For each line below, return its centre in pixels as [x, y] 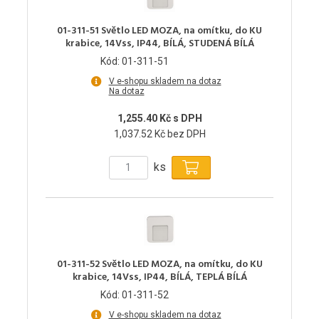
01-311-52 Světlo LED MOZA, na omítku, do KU [159, 264]
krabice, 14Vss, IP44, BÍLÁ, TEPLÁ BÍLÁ [159, 277]
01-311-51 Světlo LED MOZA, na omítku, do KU [159, 31]
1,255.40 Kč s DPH [159, 118]
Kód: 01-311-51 [135, 61]
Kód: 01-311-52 [135, 294]
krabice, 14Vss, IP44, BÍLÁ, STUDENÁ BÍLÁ [159, 43]
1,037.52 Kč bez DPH [159, 134]
